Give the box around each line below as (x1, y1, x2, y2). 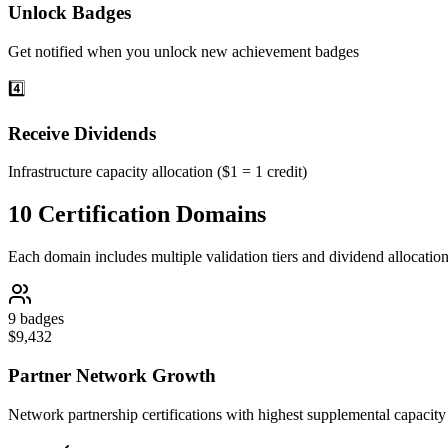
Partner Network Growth (8, 364, 216, 386)
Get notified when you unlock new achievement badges (8, 42, 359, 60)
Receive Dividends (8, 122, 156, 144)
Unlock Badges (8, 2, 131, 24)
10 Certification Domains (8, 201, 266, 228)
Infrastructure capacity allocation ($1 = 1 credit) (8, 163, 307, 181)
